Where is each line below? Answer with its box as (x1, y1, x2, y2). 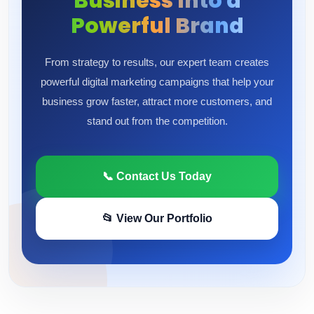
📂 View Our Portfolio (102, 212, 212, 224)
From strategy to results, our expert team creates (45, 56, 269, 68)
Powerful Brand (70, 11, 244, 41)
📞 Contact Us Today (102, 170, 212, 182)
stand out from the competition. (86, 115, 228, 127)
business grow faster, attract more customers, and (42, 95, 272, 107)
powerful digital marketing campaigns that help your (40, 76, 274, 88)
